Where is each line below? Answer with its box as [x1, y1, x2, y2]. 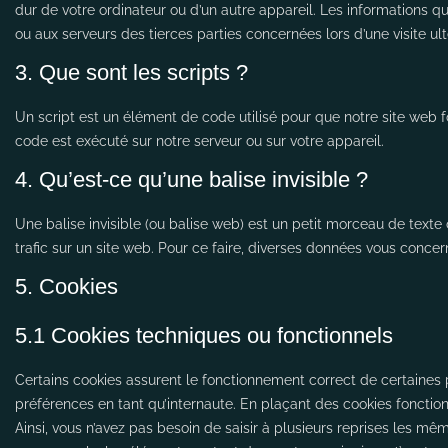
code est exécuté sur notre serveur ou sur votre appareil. [15, 133, 384, 149]
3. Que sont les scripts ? [15, 60, 248, 85]
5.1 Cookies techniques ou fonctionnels [15, 323, 393, 348]
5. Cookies [15, 274, 118, 299]
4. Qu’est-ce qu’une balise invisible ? [15, 167, 368, 192]
